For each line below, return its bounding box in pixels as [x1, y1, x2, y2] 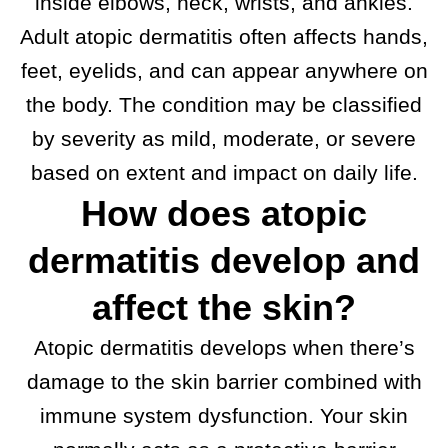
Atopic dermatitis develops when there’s [33, 336, 415, 360]
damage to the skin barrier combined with [26, 370, 422, 394]
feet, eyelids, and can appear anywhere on [20, 59, 428, 83]
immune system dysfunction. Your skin [40, 404, 408, 428]
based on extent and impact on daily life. [30, 161, 418, 185]
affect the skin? [92, 287, 356, 329]
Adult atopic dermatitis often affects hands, [20, 25, 428, 49]
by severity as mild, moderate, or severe [32, 127, 416, 151]
